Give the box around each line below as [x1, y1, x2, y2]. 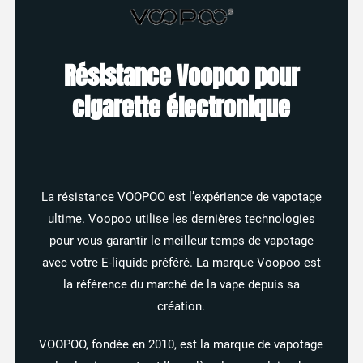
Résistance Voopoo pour [63, 58, 299, 95]
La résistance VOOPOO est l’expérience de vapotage [41, 190, 322, 205]
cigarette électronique [72, 90, 291, 126]
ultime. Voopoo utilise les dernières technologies [47, 211, 315, 227]
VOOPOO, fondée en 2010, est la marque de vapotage [39, 337, 324, 352]
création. [157, 299, 206, 314]
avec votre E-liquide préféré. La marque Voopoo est [41, 255, 321, 271]
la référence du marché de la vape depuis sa [62, 277, 300, 293]
